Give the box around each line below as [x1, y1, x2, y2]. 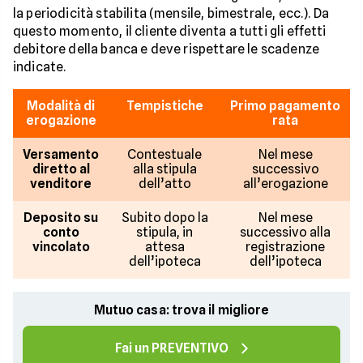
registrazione [246, 238, 325, 254]
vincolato [32, 238, 90, 254]
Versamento [23, 146, 99, 162]
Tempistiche [126, 97, 203, 113]
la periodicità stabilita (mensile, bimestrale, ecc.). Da [13, 5, 329, 21]
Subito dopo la [121, 209, 208, 225]
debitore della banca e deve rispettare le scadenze [13, 41, 320, 57]
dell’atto [138, 175, 191, 191]
